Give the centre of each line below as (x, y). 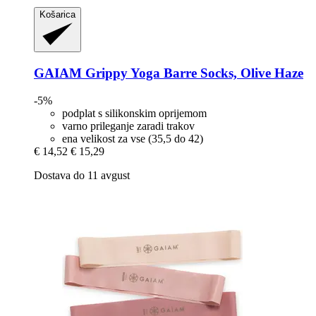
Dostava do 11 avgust (82, 175)
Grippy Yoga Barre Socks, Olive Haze (193, 73)
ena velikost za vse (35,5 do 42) (133, 138)
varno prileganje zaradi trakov (128, 126)
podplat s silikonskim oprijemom (134, 113)
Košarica (57, 15)
